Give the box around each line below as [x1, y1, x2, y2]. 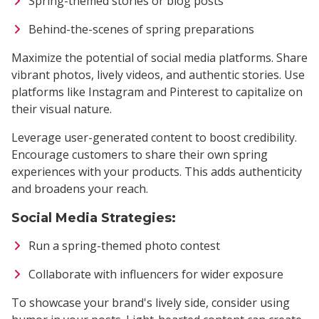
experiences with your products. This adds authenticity [11, 164, 302, 180]
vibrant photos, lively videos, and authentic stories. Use [11, 67, 305, 83]
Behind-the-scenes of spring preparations [28, 21, 254, 38]
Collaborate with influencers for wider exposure [28, 266, 283, 283]
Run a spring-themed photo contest [28, 238, 220, 254]
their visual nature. [11, 101, 112, 117]
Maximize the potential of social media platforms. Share [11, 50, 308, 66]
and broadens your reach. [11, 181, 148, 197]
